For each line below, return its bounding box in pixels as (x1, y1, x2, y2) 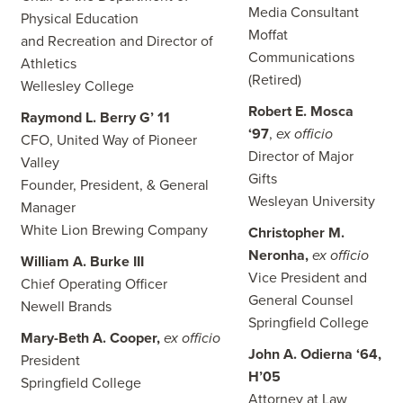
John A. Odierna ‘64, (248, 345, 381, 363)
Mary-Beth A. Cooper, (21, 329, 164, 347)
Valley (21, 154, 59, 172)
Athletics (21, 55, 76, 73)
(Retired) (248, 71, 301, 89)
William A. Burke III (21, 253, 144, 271)
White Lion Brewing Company (21, 221, 208, 239)
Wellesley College (21, 77, 134, 95)
